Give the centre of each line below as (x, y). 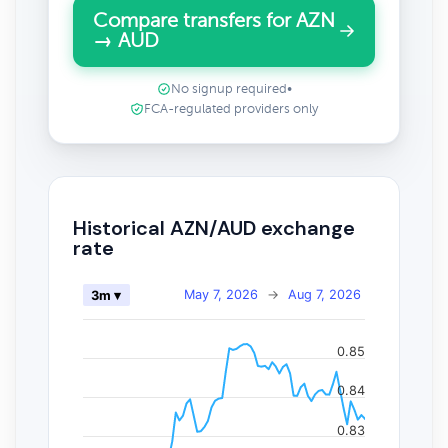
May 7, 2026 (221, 294)
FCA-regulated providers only (231, 109)
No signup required (228, 89)
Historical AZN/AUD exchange (214, 227)
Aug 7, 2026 (324, 294)
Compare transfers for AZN (214, 20)
